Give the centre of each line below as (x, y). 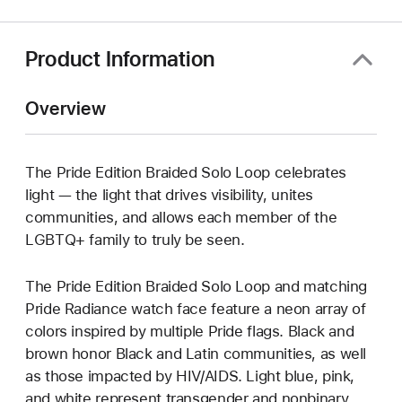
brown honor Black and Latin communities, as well (196, 353)
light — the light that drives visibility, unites (170, 194)
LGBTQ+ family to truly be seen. (135, 239)
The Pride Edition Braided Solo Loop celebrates (186, 172)
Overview (66, 108)
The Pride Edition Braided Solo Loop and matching (197, 286)
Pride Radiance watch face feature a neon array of (196, 308)
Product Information (120, 59)
